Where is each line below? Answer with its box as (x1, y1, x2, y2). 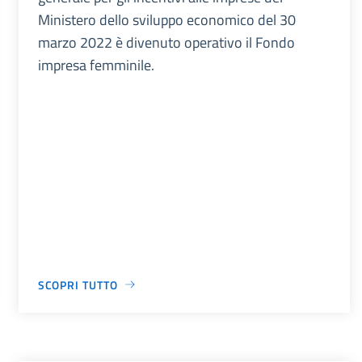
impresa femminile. (37, 53, 154, 76)
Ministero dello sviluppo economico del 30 (37, 8, 296, 31)
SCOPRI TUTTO (37, 276, 118, 293)
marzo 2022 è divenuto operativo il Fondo (37, 31, 295, 53)
